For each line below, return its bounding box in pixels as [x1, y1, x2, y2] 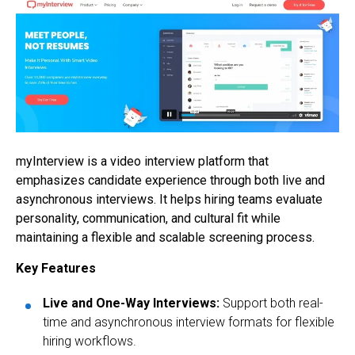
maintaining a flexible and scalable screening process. [16, 230, 315, 246]
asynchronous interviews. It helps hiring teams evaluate [16, 192, 323, 208]
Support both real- [219, 296, 323, 311]
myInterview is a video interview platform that [16, 154, 269, 170]
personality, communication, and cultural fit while [16, 211, 281, 227]
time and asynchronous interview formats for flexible [43, 315, 334, 330]
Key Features [16, 261, 96, 277]
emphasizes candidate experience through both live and [16, 173, 325, 189]
